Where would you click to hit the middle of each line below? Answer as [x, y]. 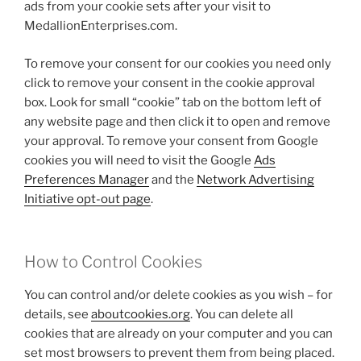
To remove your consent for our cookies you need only [178, 63]
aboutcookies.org [141, 314]
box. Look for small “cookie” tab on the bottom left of [173, 102]
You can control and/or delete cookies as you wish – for [178, 295]
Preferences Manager [87, 179]
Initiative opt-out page [87, 199]
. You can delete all [242, 314]
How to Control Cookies [113, 262]
